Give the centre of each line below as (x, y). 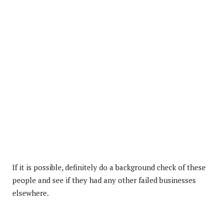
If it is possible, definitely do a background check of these (109, 167)
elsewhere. (31, 193)
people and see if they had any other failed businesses (104, 180)
